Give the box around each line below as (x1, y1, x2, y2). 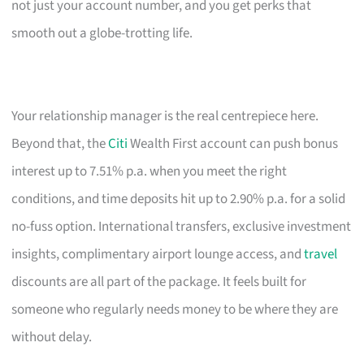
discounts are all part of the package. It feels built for (11, 271, 307, 292)
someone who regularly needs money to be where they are (11, 299, 339, 319)
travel (304, 244, 338, 264)
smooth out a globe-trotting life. (11, 23, 193, 43)
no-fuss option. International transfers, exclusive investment (11, 216, 352, 236)
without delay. (11, 327, 93, 347)
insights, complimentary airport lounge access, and (11, 244, 305, 264)
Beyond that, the (11, 133, 109, 154)
